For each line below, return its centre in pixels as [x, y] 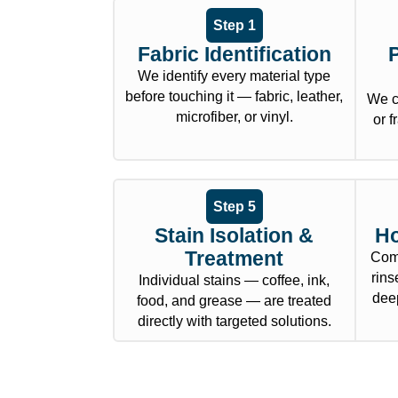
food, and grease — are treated [235, 301]
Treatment [235, 259]
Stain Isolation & [235, 236]
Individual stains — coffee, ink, [235, 281]
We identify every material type [235, 76]
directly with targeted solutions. [234, 322]
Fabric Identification [234, 55]
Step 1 [234, 26]
